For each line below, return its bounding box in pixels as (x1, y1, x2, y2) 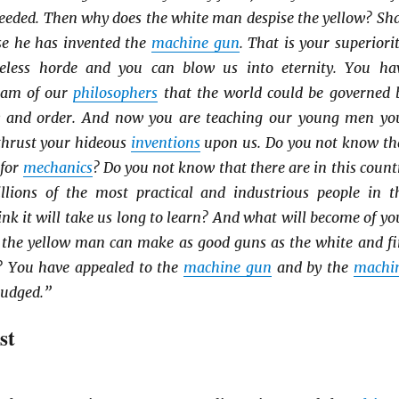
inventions (130, 133, 200, 151)
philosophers (73, 83, 159, 102)
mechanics (22, 158, 93, 176)
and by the (271, 257, 354, 276)
